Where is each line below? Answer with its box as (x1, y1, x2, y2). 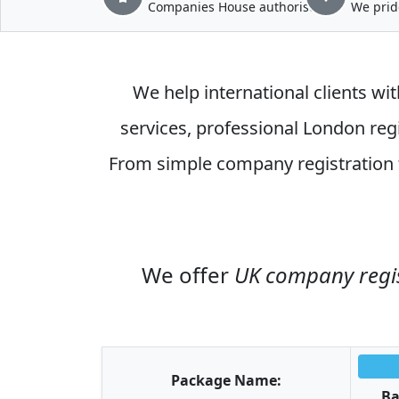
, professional (187, 116, 303, 140)
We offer (142, 260, 234, 289)
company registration (216, 151, 394, 175)
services (120, 116, 187, 140)
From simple (108, 151, 216, 175)
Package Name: (171, 370, 281, 390)
